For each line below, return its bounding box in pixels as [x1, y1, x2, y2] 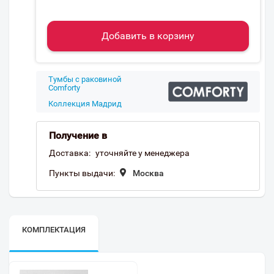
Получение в [49, 130, 107, 141]
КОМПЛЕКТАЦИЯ [22, 225, 86, 234]
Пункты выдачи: [49, 168, 115, 178]
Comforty [48, 83, 80, 92]
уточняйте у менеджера [95, 148, 190, 158]
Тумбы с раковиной [48, 75, 122, 84]
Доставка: [49, 148, 91, 158]
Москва [133, 168, 164, 178]
